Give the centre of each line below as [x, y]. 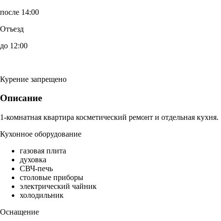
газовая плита [43, 151]
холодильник [42, 195]
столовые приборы [52, 178]
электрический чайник [58, 186]
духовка [33, 160]
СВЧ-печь [36, 169]
